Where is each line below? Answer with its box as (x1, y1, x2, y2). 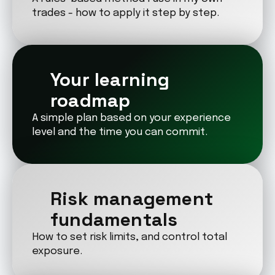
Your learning (50, 68, 170, 91)
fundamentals (50, 207, 178, 231)
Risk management (50, 187, 213, 211)
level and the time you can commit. (32, 127, 207, 137)
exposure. (32, 246, 82, 257)
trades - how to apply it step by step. (32, 8, 219, 18)
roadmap (50, 88, 131, 112)
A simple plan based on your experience (32, 113, 231, 123)
